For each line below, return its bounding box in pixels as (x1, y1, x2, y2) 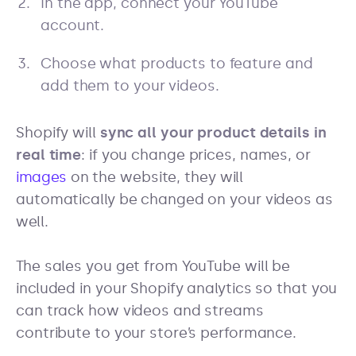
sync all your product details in (99, 123, 327, 141)
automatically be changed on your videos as (16, 190, 333, 208)
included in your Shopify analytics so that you (16, 280, 338, 298)
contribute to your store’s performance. (16, 324, 300, 342)
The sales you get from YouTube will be (16, 257, 291, 276)
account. (41, 16, 105, 34)
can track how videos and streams (16, 302, 264, 320)
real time (16, 145, 82, 164)
